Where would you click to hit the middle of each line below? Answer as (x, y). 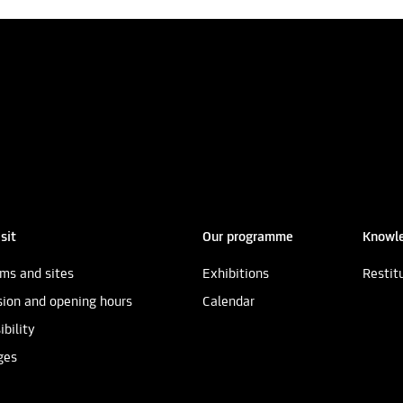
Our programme (247, 238)
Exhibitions (235, 275)
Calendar (228, 303)
